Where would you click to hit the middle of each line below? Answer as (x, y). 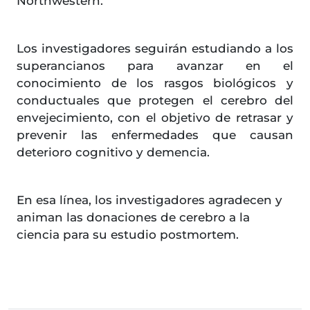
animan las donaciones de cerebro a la (133, 218)
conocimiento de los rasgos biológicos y (155, 83)
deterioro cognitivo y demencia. (113, 153)
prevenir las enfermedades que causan (155, 135)
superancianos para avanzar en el (155, 66)
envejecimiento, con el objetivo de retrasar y (155, 118)
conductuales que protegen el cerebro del (155, 101)
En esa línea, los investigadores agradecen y (149, 200)
